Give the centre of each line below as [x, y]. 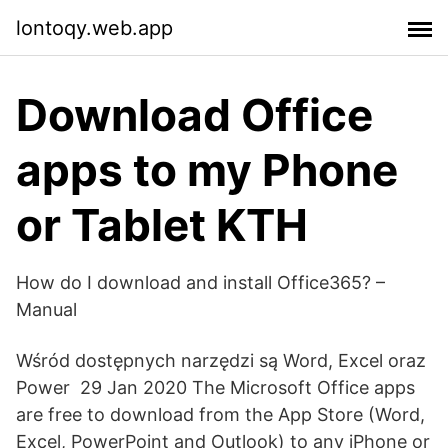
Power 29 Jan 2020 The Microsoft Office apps [215, 387]
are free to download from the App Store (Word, [220, 414]
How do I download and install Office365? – [200, 282]
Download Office [194, 115]
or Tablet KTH [162, 225]
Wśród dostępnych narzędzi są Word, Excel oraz [221, 360]
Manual [46, 309]
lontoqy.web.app [94, 27]
